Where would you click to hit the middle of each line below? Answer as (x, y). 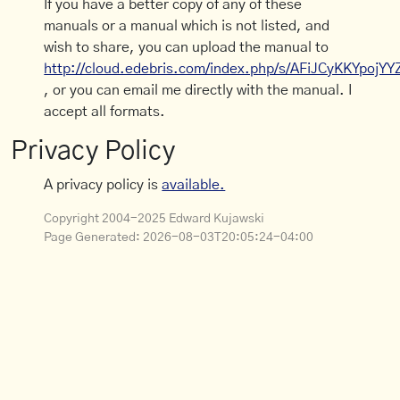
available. (194, 185)
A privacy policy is (103, 185)
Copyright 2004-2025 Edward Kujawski (154, 219)
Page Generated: (94, 238)
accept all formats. (105, 112)
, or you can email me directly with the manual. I (198, 91)
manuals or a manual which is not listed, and (187, 26)
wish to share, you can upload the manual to (187, 48)
